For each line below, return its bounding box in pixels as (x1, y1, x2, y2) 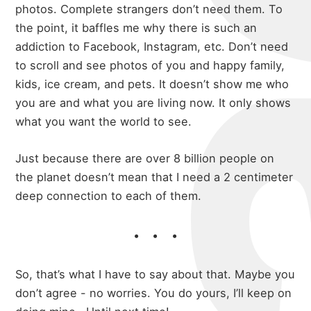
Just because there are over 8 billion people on (15, 151, 275, 166)
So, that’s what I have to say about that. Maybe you (15, 267, 296, 282)
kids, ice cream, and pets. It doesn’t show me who (15, 77, 289, 92)
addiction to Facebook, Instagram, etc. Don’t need (15, 40, 289, 54)
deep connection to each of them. (15, 189, 202, 203)
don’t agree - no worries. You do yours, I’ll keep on (15, 286, 292, 301)
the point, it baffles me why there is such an (15, 21, 258, 35)
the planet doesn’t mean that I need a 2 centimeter (15, 170, 294, 185)
